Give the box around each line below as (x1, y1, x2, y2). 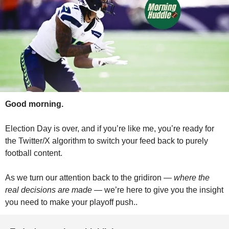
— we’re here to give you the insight (92, 186, 223, 195)
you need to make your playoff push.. (5, 198, 138, 207)
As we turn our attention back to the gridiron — (5, 173, 174, 182)
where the (174, 173, 210, 182)
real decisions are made (5, 186, 92, 195)
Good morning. (5, 100, 63, 109)
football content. (5, 149, 62, 158)
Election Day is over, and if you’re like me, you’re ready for (5, 124, 214, 133)
